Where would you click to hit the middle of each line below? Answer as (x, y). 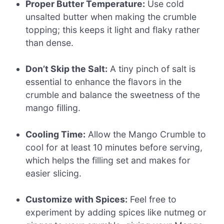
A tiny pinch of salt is (152, 69)
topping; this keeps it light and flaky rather (113, 29)
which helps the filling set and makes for (108, 160)
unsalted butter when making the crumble (111, 16)
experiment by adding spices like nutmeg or (116, 212)
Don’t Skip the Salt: (67, 69)
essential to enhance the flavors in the (104, 82)
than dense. (50, 42)
